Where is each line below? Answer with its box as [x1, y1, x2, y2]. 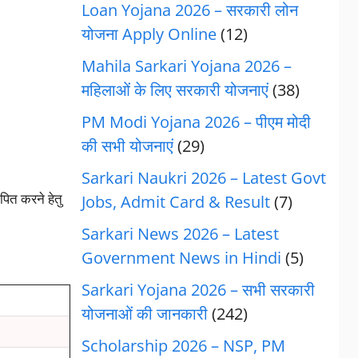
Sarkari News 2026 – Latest [81, 223, 279, 245]
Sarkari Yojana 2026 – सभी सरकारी [81, 279, 315, 300]
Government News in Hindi [81, 247, 281, 268]
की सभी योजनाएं [81, 135, 173, 157]
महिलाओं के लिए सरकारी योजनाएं [81, 79, 268, 101]
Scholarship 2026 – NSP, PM [81, 335, 285, 356]
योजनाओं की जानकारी [81, 303, 208, 324]
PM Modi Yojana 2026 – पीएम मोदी [81, 111, 311, 133]
